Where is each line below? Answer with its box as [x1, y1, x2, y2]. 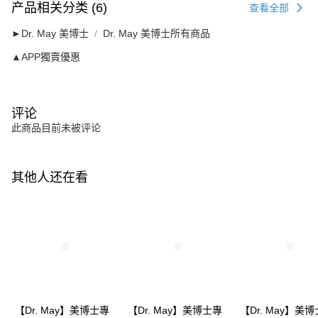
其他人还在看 [11, 170, 88, 185]
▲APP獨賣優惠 [11, 50, 80, 62]
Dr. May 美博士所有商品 [103, 27, 210, 39]
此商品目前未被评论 [11, 121, 101, 133]
